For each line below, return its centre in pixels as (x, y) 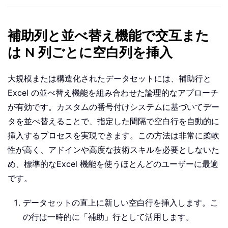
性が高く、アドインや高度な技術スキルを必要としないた (113, 150)
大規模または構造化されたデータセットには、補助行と (109, 79)
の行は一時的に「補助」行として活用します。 (108, 217)
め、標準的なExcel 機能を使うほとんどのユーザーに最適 (113, 164)
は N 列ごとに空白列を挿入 (90, 53)
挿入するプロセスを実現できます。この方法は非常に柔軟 (113, 136)
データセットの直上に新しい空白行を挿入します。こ (121, 203)
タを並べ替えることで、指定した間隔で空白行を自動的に (113, 121)
